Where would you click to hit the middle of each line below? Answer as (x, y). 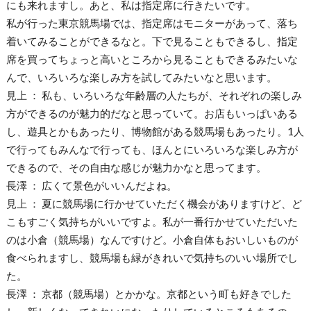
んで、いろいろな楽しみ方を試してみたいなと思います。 (141, 77)
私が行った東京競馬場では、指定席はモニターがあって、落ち (152, 23)
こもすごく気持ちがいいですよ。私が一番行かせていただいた (152, 221)
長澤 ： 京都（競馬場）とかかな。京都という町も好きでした (149, 293)
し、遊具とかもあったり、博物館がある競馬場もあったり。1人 (155, 131)
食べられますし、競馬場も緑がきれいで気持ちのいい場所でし (152, 257)
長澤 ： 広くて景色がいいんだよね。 (91, 185)
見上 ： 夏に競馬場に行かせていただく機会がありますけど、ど (154, 203)
